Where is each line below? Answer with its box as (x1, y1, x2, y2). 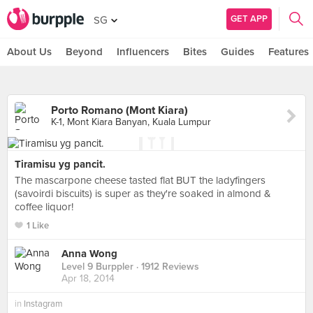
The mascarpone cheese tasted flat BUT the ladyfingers (15, 174, 265, 187)
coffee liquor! (15, 201, 73, 213)
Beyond (66, 45, 103, 58)
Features (268, 45, 309, 58)
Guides (221, 45, 254, 58)
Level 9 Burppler (61, 261, 133, 273)
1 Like (27, 220, 49, 231)
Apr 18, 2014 (61, 272, 115, 285)
